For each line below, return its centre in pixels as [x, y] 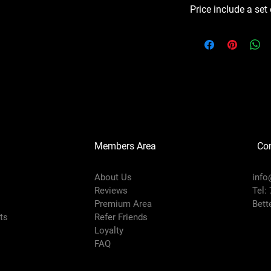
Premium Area [123, 204]
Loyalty [109, 230]
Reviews [111, 190]
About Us [113, 177]
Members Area [125, 146]
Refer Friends [121, 217]
